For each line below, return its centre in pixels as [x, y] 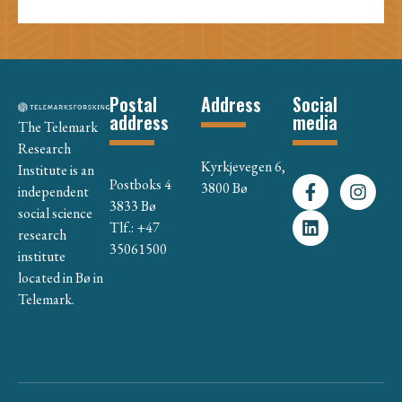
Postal [133, 104]
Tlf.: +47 [135, 227]
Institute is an [56, 170]
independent [53, 191]
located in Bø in [61, 277]
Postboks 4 [140, 184]
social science [55, 213]
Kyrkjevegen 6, [243, 166]
